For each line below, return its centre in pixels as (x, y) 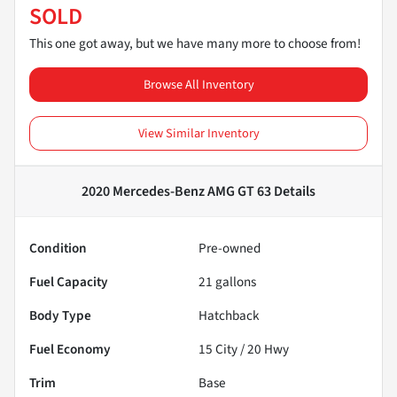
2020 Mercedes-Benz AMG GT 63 (176, 192)
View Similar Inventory (198, 134)
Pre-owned (230, 249)
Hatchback (229, 316)
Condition (58, 249)
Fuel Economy (70, 350)
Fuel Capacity (69, 282)
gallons (234, 282)
